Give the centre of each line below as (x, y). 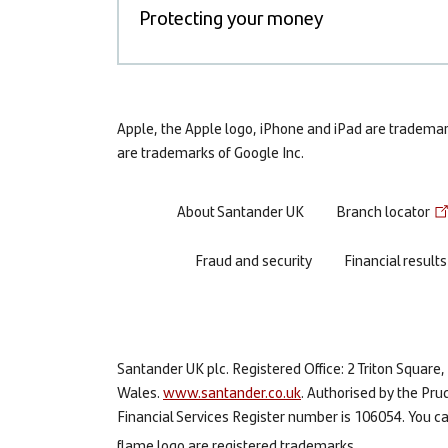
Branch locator (383, 210)
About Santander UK (240, 210)
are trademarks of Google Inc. (210, 151)
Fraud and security (253, 259)
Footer (159, 217)
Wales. (140, 391)
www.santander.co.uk (232, 391)
